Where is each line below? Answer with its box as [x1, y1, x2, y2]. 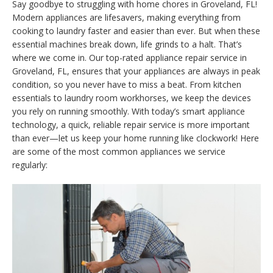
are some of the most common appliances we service [12, 145, 225, 157]
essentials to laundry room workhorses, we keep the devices [12, 91, 251, 104]
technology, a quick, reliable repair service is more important [12, 118, 250, 130]
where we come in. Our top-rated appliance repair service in [12, 51, 247, 63]
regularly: [12, 158, 48, 171]
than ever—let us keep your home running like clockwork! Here [12, 132, 259, 144]
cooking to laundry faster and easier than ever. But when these [12, 24, 260, 37]
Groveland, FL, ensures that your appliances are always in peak [12, 65, 260, 77]
